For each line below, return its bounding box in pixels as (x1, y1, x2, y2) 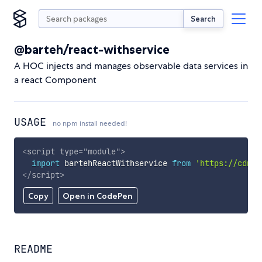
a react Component (14, 74, 96, 86)
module (87, 146, 116, 157)
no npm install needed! (53, 119, 127, 128)
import (31, 157, 60, 168)
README (14, 242, 53, 256)
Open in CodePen (62, 191, 133, 202)
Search (191, 13, 216, 23)
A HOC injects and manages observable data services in (14, 60, 248, 72)
